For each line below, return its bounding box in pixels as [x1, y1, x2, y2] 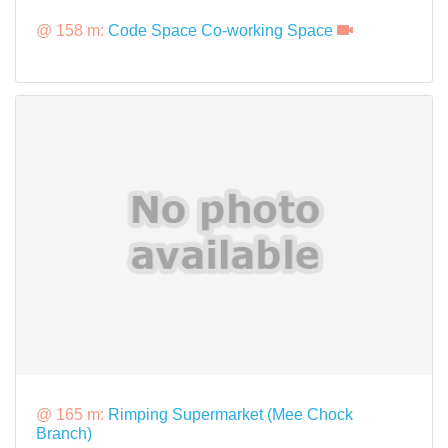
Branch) [36, 424, 92, 442]
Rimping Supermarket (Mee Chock [108, 405, 353, 423]
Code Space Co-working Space [108, 21, 333, 39]
